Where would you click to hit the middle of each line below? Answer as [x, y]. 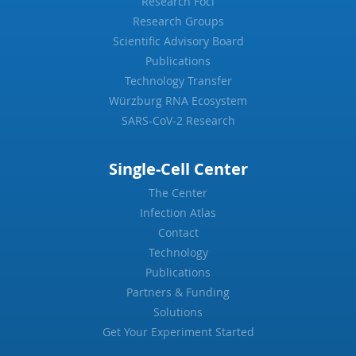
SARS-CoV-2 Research [178, 120]
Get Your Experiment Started [178, 332]
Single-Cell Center [178, 169]
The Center [178, 193]
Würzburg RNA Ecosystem [178, 101]
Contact [178, 232]
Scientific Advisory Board [178, 41]
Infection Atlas [178, 213]
